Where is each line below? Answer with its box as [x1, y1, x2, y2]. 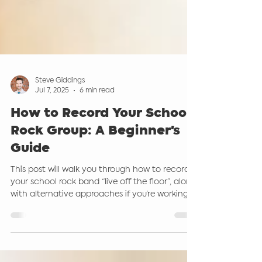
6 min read [80, 145, 115, 153]
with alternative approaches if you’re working [11, 249, 188, 257]
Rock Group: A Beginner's [11, 184, 180, 196]
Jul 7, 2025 [35, 145, 69, 153]
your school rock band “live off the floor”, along [11, 237, 196, 245]
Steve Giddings [35, 136, 85, 143]
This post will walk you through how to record [11, 225, 189, 233]
